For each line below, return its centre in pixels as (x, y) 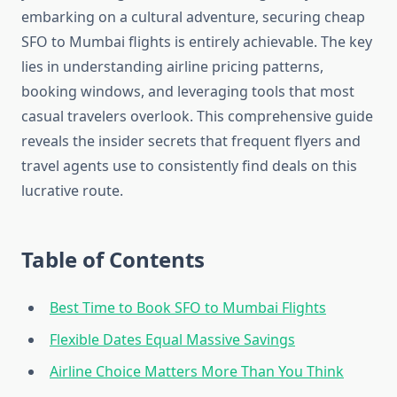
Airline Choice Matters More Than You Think (197, 372)
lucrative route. (72, 191)
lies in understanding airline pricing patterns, (172, 67)
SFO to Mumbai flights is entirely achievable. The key (197, 42)
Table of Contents (113, 260)
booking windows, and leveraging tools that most (188, 92)
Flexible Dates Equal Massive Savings (172, 340)
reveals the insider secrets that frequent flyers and (191, 141)
